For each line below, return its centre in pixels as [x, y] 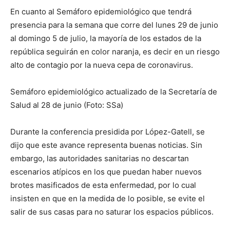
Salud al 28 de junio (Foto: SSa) [67, 105]
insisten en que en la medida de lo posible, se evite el [108, 198]
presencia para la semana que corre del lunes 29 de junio [114, 25]
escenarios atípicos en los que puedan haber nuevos [106, 172]
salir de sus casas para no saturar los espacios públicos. [112, 212]
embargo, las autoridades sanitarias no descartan [100, 158]
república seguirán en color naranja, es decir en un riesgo [115, 52]
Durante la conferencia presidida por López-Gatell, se [108, 132]
